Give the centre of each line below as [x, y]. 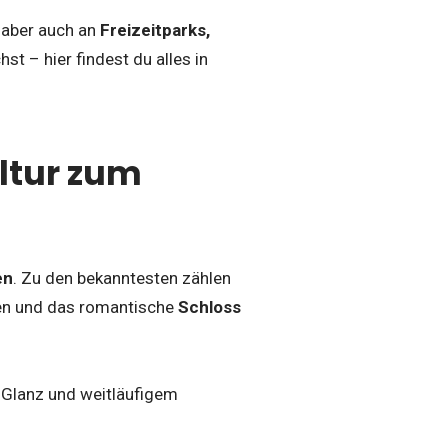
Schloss [209, 306]
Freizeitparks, [155, 29]
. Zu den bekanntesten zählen [122, 277]
